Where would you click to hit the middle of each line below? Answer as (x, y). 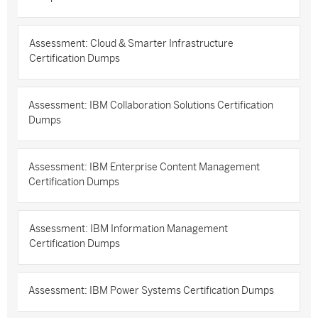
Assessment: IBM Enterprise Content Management (144, 167)
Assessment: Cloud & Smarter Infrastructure (131, 44)
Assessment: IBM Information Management (128, 229)
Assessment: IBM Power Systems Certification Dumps (151, 291)
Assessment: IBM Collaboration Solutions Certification (151, 105)
